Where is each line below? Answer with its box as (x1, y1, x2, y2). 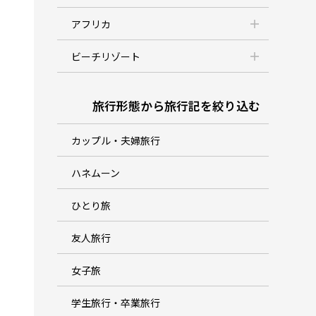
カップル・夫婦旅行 (71, 135, 161, 147)
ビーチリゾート (71, 51, 141, 63)
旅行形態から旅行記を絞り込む (92, 99, 261, 114)
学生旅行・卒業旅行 (71, 297, 161, 309)
